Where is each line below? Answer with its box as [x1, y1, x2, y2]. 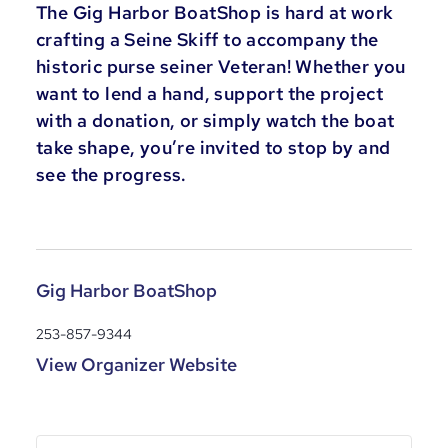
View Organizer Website [36, 352, 237, 376]
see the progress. [36, 163, 187, 187]
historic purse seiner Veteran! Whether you [36, 55, 406, 79]
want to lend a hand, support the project [36, 82, 383, 106]
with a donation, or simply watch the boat [36, 109, 395, 133]
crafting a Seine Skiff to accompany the [36, 28, 379, 52]
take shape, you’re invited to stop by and [36, 136, 391, 160]
